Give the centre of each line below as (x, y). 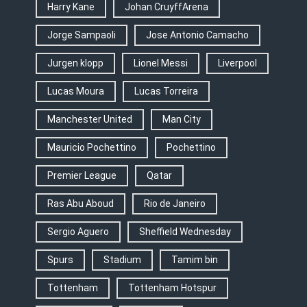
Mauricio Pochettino (91, 148)
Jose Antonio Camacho (197, 35)
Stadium (122, 260)
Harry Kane (71, 7)
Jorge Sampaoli (81, 35)
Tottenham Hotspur (172, 288)
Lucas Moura (75, 91)
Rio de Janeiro (174, 204)
